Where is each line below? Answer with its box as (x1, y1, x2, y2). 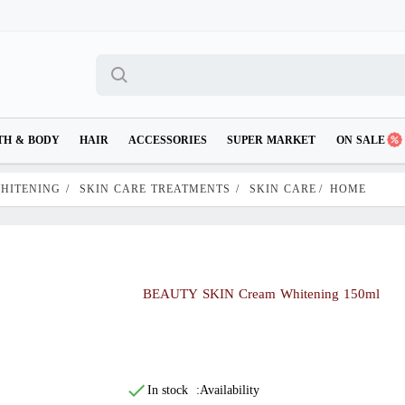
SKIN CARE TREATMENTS (80, 183, 231, 197)
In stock (146, 382, 188, 400)
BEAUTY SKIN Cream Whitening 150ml (142, 286, 380, 305)
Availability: (199, 382, 259, 400)
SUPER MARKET (227, 134, 316, 148)
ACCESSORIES (128, 134, 207, 148)
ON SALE (336, 134, 385, 148)
